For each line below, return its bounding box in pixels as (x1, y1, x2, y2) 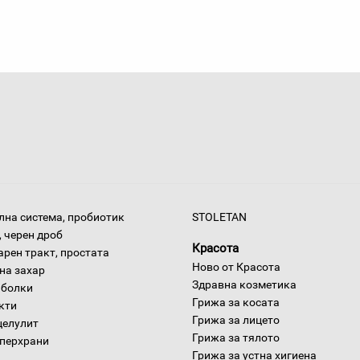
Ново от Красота (192, 260, 280, 273)
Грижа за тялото (192, 331, 280, 344)
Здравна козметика (192, 278, 297, 291)
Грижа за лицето (192, 313, 280, 326)
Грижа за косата (192, 296, 280, 309)
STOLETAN (192, 211, 247, 223)
